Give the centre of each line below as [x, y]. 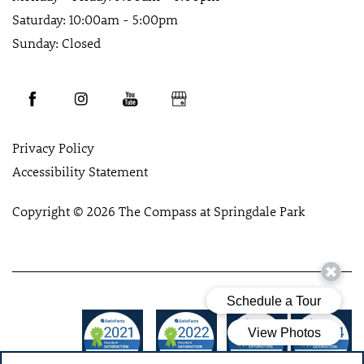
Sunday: [35, 43]
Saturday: [39, 19]
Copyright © [50, 211]
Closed [81, 43]
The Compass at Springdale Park [212, 211]
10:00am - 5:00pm [123, 19]
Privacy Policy [53, 148]
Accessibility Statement [80, 171]
